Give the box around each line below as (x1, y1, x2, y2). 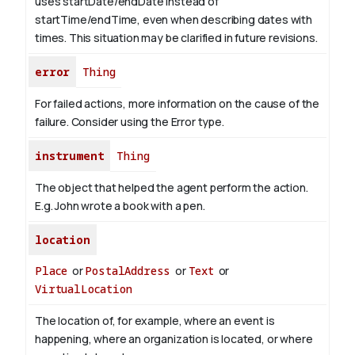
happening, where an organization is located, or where (35, 331, 313, 347)
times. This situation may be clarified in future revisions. (35, 30, 318, 46)
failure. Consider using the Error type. (35, 114, 224, 130)
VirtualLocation (35, 281, 132, 297)
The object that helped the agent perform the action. (35, 180, 308, 196)
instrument (35, 148, 105, 164)
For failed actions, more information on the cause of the (35, 96, 320, 112)
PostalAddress (85, 263, 171, 279)
